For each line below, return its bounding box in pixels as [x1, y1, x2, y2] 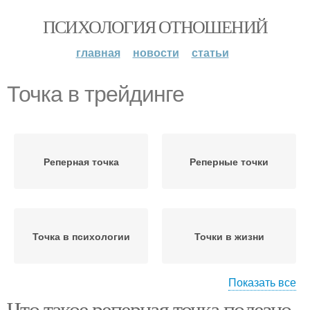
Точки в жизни [194, 229, 264, 243]
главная [75, 44, 120, 60]
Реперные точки [190, 154, 268, 168]
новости [132, 44, 179, 60]
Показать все [228, 274, 296, 290]
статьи [191, 44, 229, 60]
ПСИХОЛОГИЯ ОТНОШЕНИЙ [42, 15, 268, 38]
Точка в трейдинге [7, 82, 184, 107]
